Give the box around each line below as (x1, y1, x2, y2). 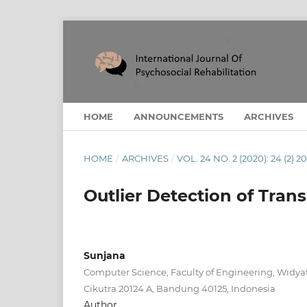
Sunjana (84, 249, 125, 262)
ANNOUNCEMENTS (134, 110, 223, 122)
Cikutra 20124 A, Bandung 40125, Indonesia (84, 282, 275, 294)
